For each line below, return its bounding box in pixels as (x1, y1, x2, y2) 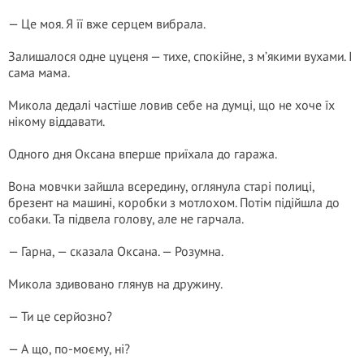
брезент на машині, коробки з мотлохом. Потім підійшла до (8, 194, 340, 210)
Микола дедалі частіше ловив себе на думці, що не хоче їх (8, 97, 335, 113)
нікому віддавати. (8, 113, 105, 129)
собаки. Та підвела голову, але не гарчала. (8, 210, 244, 227)
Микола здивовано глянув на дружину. (8, 275, 223, 292)
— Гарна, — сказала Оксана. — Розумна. (8, 243, 223, 259)
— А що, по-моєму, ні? (8, 340, 130, 357)
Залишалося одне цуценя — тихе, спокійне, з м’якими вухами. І (8, 48, 353, 64)
